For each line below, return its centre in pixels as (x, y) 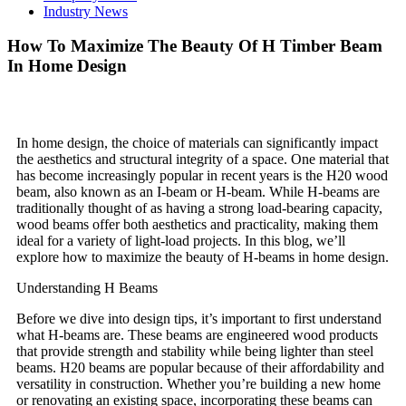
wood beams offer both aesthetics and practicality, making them (197, 224)
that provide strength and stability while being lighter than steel (195, 351)
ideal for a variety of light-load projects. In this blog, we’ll (181, 240)
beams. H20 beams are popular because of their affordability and (200, 367)
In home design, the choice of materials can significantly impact (197, 142)
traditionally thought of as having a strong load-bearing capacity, (199, 208)
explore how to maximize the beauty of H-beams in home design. (203, 256)
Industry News (86, 11)
